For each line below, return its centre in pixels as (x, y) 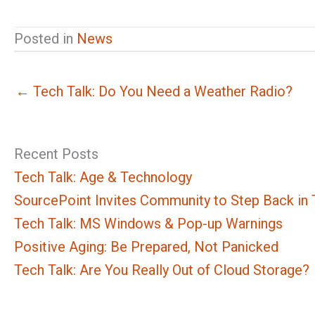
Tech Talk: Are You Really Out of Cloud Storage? (162, 270)
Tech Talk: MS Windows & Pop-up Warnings (148, 224)
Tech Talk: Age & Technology (103, 178)
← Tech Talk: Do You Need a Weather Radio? (154, 92)
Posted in (45, 39)
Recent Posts (56, 154)
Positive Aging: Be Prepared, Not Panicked (146, 247)
